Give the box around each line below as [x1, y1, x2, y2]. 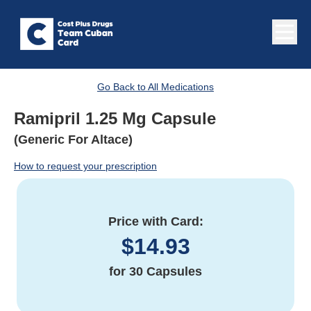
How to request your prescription [14, 160, 157, 172]
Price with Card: [108, 215, 203, 229]
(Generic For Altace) [14, 133, 133, 147]
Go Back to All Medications [97, 81, 214, 93]
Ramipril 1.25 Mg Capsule [14, 109, 216, 128]
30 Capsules [129, 264, 202, 279]
